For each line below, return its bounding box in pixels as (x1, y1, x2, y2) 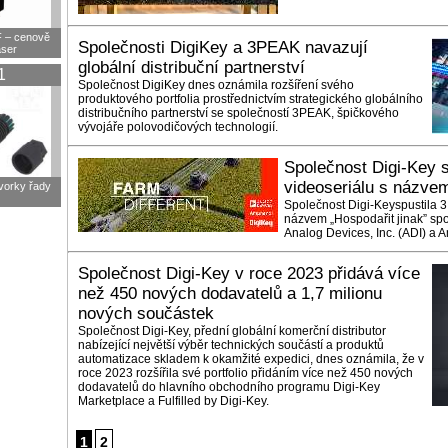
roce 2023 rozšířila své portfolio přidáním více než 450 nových (78, 366, 413, 380)
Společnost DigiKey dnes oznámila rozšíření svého (78, 78, 354, 92)
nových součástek (78, 304, 214, 323)
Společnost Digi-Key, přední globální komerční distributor (78, 324, 386, 338)
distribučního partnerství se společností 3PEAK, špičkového (78, 106, 399, 120)
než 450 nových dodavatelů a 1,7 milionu (78, 284, 382, 303)
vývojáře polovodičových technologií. (78, 120, 278, 134)
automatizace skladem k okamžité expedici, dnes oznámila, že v (78, 352, 424, 366)
